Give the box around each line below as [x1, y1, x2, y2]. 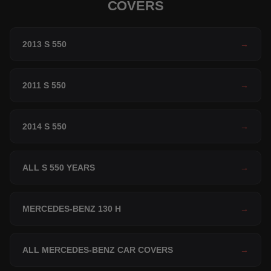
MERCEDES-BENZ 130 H [22, 204, 121, 214]
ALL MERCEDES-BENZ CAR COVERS [22, 245, 173, 255]
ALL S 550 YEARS [22, 163, 95, 173]
